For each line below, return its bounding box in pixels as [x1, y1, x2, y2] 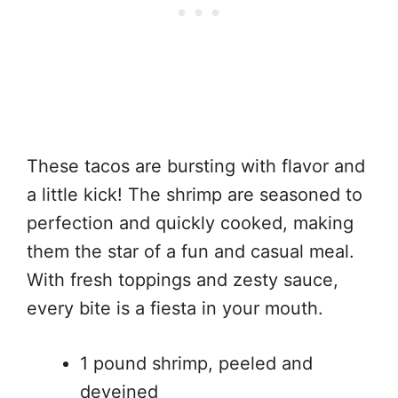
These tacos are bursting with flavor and [27, 155, 365, 178]
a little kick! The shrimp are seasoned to [27, 184, 362, 206]
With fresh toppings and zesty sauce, [27, 269, 338, 291]
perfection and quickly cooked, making [27, 212, 354, 235]
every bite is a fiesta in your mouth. [27, 298, 323, 320]
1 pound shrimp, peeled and [80, 353, 313, 375]
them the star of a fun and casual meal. [27, 241, 354, 263]
